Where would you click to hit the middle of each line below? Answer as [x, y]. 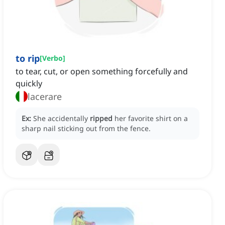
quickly [29, 84]
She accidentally [62, 119]
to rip [28, 59]
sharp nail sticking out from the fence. [86, 129]
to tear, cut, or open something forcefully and [102, 72]
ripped [101, 119]
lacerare [45, 97]
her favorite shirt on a [151, 119]
